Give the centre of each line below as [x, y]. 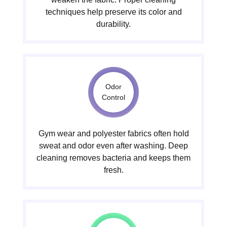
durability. [113, 24]
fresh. [113, 170]
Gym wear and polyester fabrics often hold [113, 133]
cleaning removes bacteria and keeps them [113, 158]
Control [113, 97]
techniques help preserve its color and [113, 12]
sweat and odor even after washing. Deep [113, 145]
